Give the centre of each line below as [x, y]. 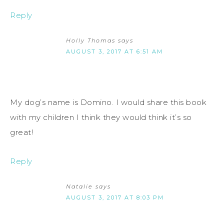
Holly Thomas [91, 41]
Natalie [79, 187]
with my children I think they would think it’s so [101, 117]
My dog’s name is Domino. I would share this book [108, 102]
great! [21, 132]
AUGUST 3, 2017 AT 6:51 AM [114, 52]
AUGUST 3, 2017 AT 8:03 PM [115, 198]
